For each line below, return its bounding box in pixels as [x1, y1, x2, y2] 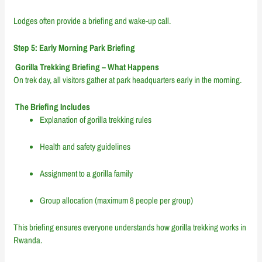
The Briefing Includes [13, 100, 91, 113]
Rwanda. [13, 233, 43, 246]
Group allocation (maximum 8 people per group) [40, 194, 194, 206]
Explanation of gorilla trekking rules [40, 113, 152, 126]
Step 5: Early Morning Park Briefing [13, 42, 136, 54]
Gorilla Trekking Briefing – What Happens [13, 60, 160, 73]
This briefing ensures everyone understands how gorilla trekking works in [13, 220, 247, 233]
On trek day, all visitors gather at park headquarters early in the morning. [13, 73, 242, 86]
